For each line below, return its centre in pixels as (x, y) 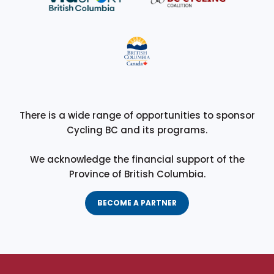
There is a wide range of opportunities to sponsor (137, 116)
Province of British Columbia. (137, 174)
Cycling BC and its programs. (137, 130)
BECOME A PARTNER (137, 203)
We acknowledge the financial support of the (137, 160)
